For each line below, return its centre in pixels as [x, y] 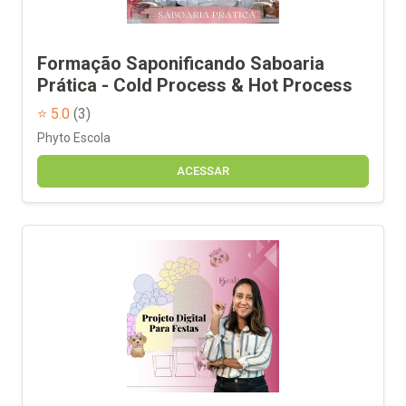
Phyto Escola [74, 137]
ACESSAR [203, 170]
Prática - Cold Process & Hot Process [195, 85]
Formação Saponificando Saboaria [181, 63]
